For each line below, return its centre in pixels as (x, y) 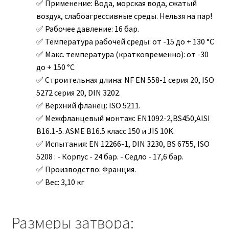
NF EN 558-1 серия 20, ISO (168, 80)
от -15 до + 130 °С (182, 42)
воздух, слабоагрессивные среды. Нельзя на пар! (124, 16)
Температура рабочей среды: (98, 42)
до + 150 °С (55, 67)
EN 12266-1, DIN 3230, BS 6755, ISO (148, 144)
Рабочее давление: (79, 29)
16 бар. (126, 29)
